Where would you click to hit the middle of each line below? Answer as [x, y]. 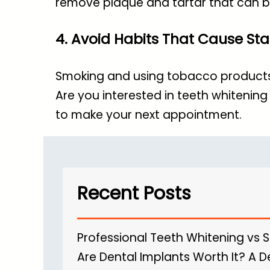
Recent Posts [134, 193]
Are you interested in [116, 95]
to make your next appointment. [149, 115]
